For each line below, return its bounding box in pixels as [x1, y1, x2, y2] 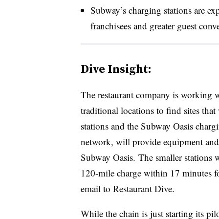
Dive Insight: [80, 60, 152, 77]
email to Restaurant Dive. [80, 182, 177, 195]
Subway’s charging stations [90, 3, 194, 16]
